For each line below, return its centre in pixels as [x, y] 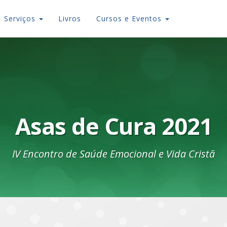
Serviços [21, 18]
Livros [70, 18]
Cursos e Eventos [130, 18]
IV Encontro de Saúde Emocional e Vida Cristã [113, 154]
